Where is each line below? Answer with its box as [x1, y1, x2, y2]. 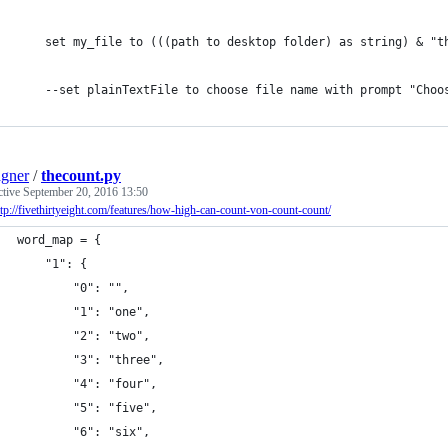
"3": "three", [73, 353, 164, 367]
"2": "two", [73, 329, 150, 343]
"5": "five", [73, 401, 157, 415]
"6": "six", [73, 425, 150, 439]
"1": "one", [73, 305, 150, 319]
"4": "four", [73, 377, 157, 391]
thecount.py [41, 167, 121, 184]
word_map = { [17, 233, 101, 247]
